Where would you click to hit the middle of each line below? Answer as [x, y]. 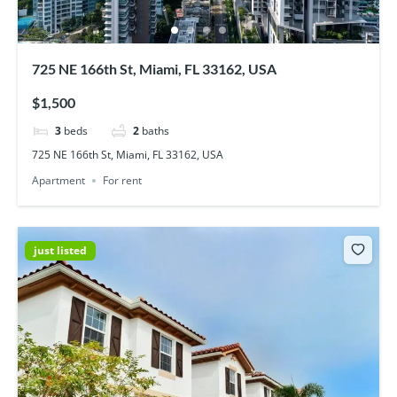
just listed [60, 251]
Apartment [59, 180]
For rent [123, 180]
